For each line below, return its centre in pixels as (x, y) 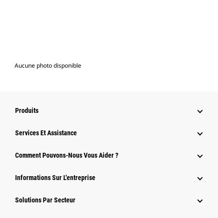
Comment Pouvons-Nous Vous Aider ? (67, 155)
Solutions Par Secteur (45, 200)
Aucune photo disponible (48, 66)
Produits (27, 111)
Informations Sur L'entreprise (55, 178)
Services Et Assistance (46, 133)
